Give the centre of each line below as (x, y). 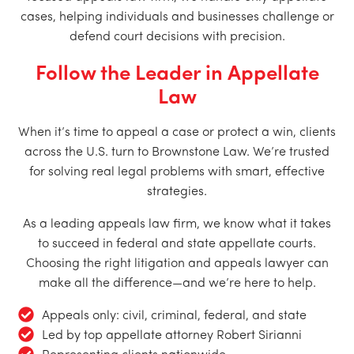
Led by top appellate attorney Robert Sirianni (172, 335)
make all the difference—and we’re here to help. (177, 283)
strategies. (177, 192)
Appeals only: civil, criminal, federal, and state (174, 316)
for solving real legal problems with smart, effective (177, 172)
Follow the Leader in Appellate (177, 74)
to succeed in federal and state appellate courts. (177, 244)
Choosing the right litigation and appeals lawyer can (177, 264)
